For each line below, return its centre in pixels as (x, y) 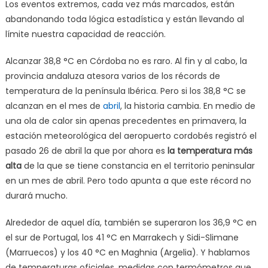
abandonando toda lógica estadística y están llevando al (124, 19)
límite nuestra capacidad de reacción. (85, 34)
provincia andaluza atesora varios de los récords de (112, 76)
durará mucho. (36, 195)
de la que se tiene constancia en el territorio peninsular (138, 165)
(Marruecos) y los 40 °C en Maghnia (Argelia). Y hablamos (127, 252)
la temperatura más (210, 150)
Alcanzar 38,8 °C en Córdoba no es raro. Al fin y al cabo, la (126, 61)
